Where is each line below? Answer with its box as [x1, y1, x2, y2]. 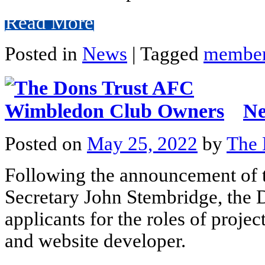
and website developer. [5, 230, 186, 252]
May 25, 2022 [87, 133, 198, 155]
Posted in [5, 43, 82, 64]
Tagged [140, 43, 203, 64]
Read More [5, 11, 93, 33]
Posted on [5, 133, 87, 155]
